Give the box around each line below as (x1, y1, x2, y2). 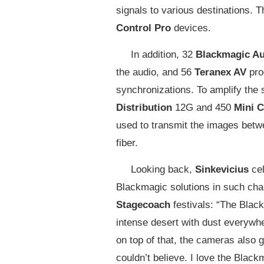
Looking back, (131, 163, 192, 175)
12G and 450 (175, 101, 231, 113)
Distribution (116, 101, 172, 113)
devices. (174, 22, 211, 34)
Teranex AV (194, 66, 246, 78)
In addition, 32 (131, 48, 193, 60)
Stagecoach (116, 199, 170, 210)
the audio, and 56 (116, 66, 192, 78)
